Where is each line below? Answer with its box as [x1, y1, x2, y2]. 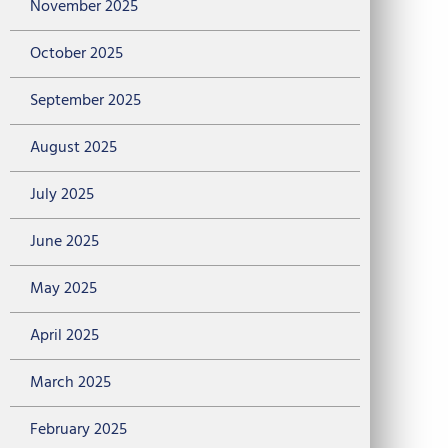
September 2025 [30, 88, 141, 115]
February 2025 [30, 417, 127, 444]
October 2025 [30, 41, 123, 68]
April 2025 [30, 323, 99, 350]
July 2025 [30, 182, 94, 209]
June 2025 [30, 229, 99, 256]
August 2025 [30, 135, 117, 162]
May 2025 [30, 276, 97, 303]
